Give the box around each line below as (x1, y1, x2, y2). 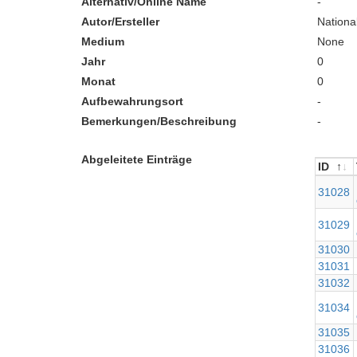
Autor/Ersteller (81, 15, 159, 28)
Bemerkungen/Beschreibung (81, 115, 237, 127)
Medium (81, 35, 124, 48)
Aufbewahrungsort (81, 95, 183, 108)
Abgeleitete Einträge (81, 153, 192, 166)
